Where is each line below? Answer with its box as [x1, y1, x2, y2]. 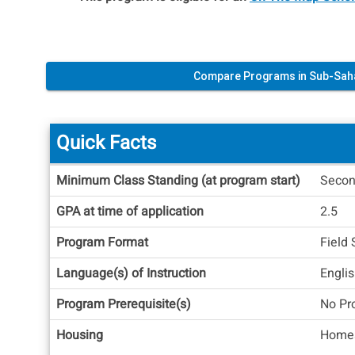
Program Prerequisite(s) [56, 295, 191, 315]
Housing [56, 326, 103, 345]
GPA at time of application [56, 202, 204, 222]
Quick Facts [56, 129, 156, 158]
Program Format [56, 233, 148, 253]
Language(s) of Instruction [56, 264, 206, 284]
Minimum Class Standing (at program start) [56, 171, 300, 191]
